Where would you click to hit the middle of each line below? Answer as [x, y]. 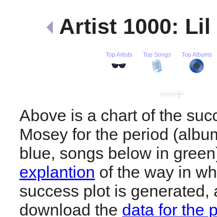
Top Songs [157, 54]
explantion [57, 172]
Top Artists [119, 54]
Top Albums [197, 54]
